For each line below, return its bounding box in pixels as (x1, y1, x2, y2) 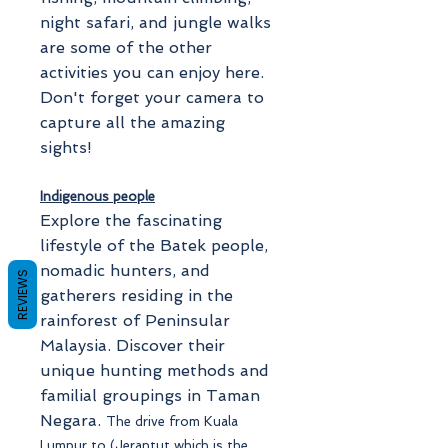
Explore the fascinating (40, 210, 222, 230)
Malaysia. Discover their (40, 335, 225, 355)
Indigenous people (40, 188, 155, 204)
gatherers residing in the (40, 285, 233, 305)
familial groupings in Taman (40, 385, 260, 405)
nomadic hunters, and (40, 260, 210, 280)
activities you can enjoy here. (40, 62, 264, 82)
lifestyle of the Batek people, (40, 235, 268, 255)
